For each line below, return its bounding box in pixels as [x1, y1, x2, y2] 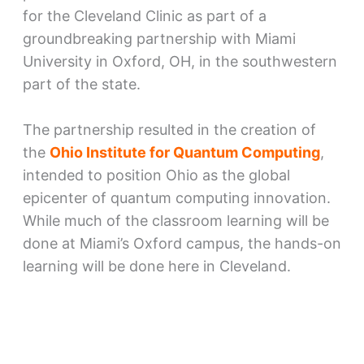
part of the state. [22, 75, 141, 93]
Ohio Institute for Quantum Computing [49, 144, 320, 162]
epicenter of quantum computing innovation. [22, 189, 331, 207]
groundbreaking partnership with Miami [22, 29, 296, 47]
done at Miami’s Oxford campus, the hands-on [22, 235, 341, 253]
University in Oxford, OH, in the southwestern [22, 52, 337, 70]
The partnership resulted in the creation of [22, 121, 316, 139]
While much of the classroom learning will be [22, 212, 329, 230]
